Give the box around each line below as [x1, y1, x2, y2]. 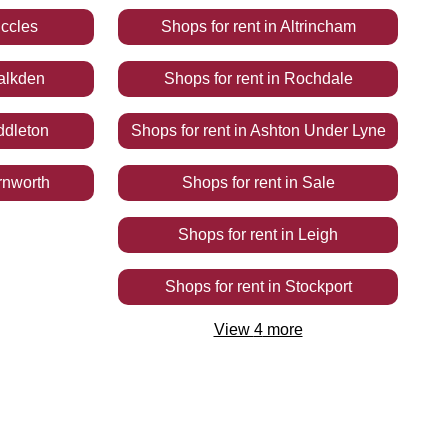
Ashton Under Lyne [249, 122, 386, 139]
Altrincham [279, 18, 356, 35]
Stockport [284, 278, 352, 295]
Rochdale [283, 70, 353, 87]
